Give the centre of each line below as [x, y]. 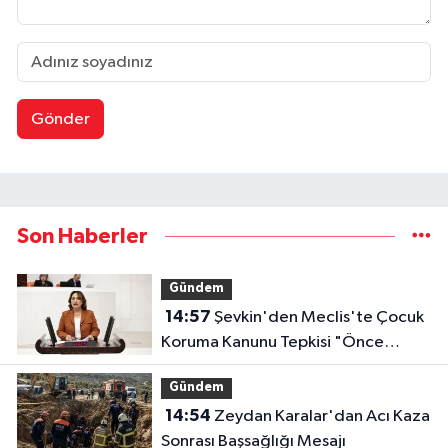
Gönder [60, 119]
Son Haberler [82, 236]
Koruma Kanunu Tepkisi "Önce [272, 342]
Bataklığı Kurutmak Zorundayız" [279, 367]
